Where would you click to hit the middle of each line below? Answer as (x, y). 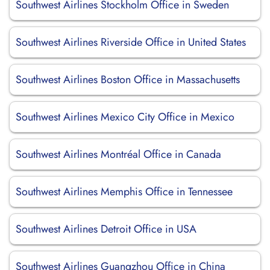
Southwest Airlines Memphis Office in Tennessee (124, 192)
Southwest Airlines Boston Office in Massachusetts (128, 80)
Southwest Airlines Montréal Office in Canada (118, 154)
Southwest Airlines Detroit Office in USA (106, 229)
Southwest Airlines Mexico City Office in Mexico (125, 117)
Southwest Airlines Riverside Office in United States (131, 42)
